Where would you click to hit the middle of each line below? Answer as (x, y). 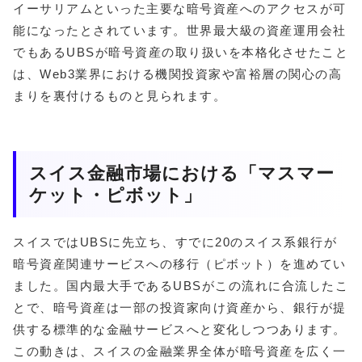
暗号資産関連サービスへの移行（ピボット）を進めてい (180, 264)
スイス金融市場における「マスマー (182, 173)
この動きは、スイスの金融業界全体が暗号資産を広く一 (180, 351)
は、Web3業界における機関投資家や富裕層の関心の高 (177, 74)
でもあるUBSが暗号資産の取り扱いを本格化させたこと (181, 52)
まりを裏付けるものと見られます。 (120, 95)
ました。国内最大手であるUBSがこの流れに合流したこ (181, 286)
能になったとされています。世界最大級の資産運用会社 (180, 30)
